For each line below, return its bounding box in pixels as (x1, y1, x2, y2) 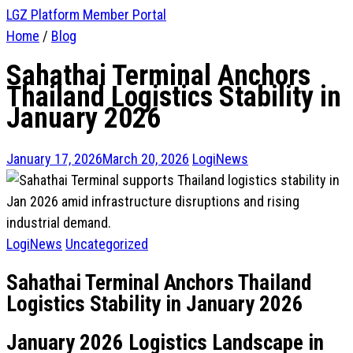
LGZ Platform (6, 6, 83, 23)
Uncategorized (65, 236, 148, 253)
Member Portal (83, 6, 166, 23)
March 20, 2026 (102, 150, 189, 168)
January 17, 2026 (6, 150, 102, 168)
